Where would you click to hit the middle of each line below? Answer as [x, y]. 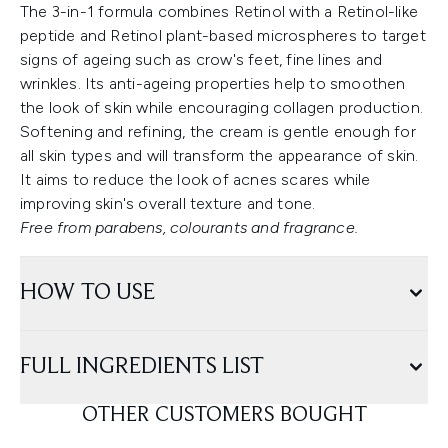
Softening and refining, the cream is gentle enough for [218, 131]
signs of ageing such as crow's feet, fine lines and [201, 59]
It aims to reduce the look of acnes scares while [195, 179]
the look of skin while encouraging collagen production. [222, 107]
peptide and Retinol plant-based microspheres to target [223, 35]
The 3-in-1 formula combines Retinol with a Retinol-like [219, 11]
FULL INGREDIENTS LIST [142, 367]
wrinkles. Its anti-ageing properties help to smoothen [213, 83]
